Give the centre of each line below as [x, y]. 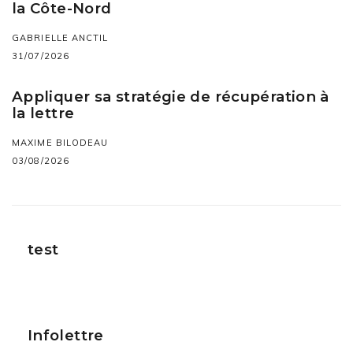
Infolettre [66, 336]
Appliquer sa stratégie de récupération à [171, 97]
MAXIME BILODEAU [60, 143]
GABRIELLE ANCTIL [60, 38]
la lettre [43, 113]
